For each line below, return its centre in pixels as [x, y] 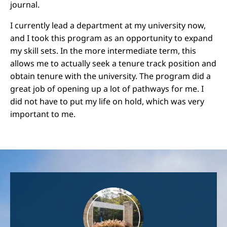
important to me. [43, 114]
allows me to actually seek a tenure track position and [113, 63]
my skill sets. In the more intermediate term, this [103, 51]
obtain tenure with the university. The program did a [110, 76]
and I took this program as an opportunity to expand [111, 38]
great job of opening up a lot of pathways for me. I [107, 89]
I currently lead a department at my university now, [108, 25]
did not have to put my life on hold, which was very [107, 101]
